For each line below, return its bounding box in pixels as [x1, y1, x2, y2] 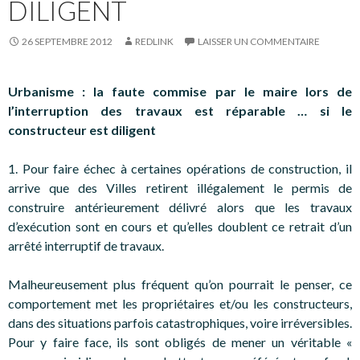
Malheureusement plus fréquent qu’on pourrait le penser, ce [8, 276, 352, 292]
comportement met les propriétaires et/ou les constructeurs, [8, 295, 352, 311]
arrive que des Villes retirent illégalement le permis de [8, 179, 352, 195]
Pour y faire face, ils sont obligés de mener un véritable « [8, 333, 352, 350]
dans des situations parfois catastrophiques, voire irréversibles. [8, 314, 352, 330]
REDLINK [135, 35, 174, 47]
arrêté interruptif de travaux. [8, 237, 164, 253]
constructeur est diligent [8, 121, 156, 137]
